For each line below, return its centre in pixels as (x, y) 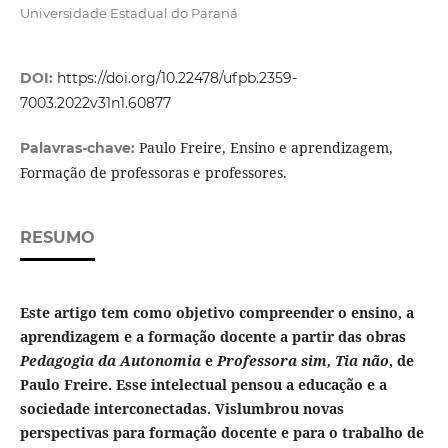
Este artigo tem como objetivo (129, 313)
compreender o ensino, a (326, 313)
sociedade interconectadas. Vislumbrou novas (181, 409)
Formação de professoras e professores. (153, 173)
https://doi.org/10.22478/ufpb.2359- (176, 78)
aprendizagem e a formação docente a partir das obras (212, 337)
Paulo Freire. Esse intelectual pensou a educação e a (203, 385)
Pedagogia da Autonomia (110, 361)
